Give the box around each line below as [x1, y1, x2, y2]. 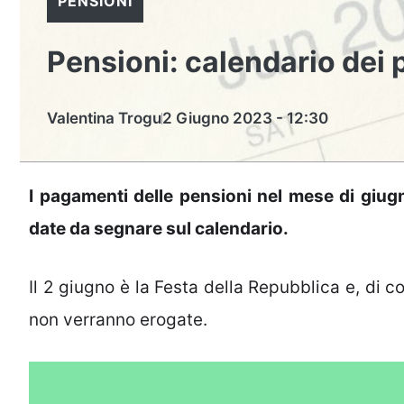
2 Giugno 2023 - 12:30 [162, 109, 328, 127]
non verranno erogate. [29, 308, 207, 330]
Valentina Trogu [47, 109, 161, 127]
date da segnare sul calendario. [29, 218, 289, 239]
